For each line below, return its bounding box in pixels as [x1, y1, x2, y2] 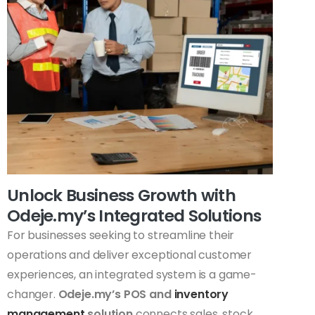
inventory [171, 285, 229, 302]
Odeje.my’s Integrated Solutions [7, 203, 262, 227]
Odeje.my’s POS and [58, 285, 172, 302]
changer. [7, 285, 58, 302]
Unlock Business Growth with [7, 183, 236, 207]
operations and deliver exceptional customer [7, 246, 252, 263]
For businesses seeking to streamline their [7, 226, 235, 243]
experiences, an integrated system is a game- [7, 266, 257, 283]
